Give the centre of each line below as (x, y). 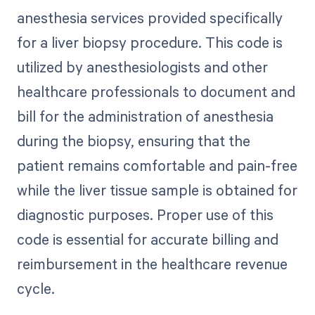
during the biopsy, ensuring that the (133, 141)
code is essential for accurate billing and (147, 239)
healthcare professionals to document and (156, 92)
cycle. (36, 289)
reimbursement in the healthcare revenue (152, 264)
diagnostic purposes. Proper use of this (145, 215)
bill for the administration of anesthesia (145, 116)
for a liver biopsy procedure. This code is (149, 43)
